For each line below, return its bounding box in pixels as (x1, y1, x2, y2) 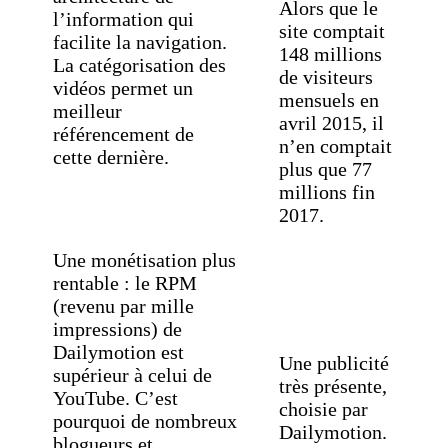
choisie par (278, 398, 368, 421)
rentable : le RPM (52, 272, 197, 295)
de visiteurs (278, 66, 373, 89)
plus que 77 (278, 158, 372, 181)
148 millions (278, 43, 382, 66)
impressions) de (52, 318, 182, 341)
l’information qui (52, 8, 194, 31)
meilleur (52, 100, 122, 123)
